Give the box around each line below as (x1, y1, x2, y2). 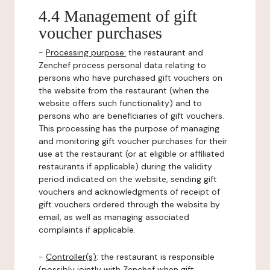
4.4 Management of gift (39, 7, 197, 25)
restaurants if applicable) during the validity (39, 161, 212, 172)
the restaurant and (126, 47, 203, 58)
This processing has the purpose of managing (39, 123, 219, 134)
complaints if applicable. (39, 224, 136, 235)
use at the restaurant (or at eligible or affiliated (39, 148, 225, 159)
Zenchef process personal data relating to (39, 60, 206, 71)
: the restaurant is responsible (96, 251, 215, 262)
